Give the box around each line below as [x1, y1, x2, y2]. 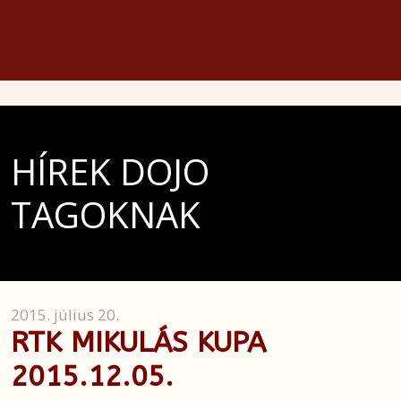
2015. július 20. [11, 304, 119, 325]
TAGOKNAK [11, 190, 200, 239]
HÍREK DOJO [11, 147, 209, 196]
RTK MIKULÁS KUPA [11, 326, 266, 359]
